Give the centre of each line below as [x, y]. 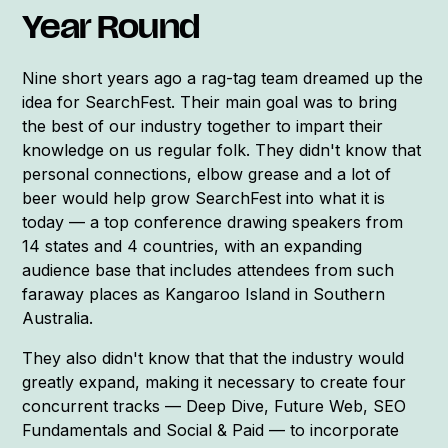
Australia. [58, 317]
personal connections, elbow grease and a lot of [207, 173]
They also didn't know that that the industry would [213, 357]
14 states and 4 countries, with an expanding [192, 245]
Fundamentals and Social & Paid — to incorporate [211, 429]
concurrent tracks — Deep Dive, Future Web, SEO [214, 405]
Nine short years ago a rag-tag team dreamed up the [223, 77]
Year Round [111, 30]
